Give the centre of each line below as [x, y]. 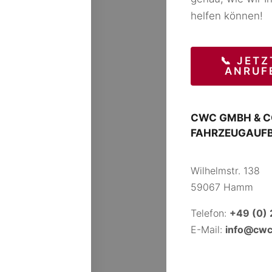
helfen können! [227, 16]
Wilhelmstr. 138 [226, 171]
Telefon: [210, 213]
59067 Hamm [222, 187]
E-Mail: [208, 229]
